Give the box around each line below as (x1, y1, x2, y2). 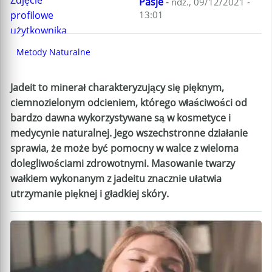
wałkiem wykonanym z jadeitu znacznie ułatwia (10, 172, 222, 185)
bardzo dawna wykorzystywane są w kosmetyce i (10, 111, 231, 124)
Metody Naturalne (16, 46, 90, 58)
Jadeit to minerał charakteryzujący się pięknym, (10, 81, 224, 94)
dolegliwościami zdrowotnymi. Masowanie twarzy (10, 157, 235, 170)
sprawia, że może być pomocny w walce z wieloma (10, 141, 239, 155)
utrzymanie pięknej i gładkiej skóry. (10, 187, 169, 200)
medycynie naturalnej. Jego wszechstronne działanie (10, 126, 248, 140)
